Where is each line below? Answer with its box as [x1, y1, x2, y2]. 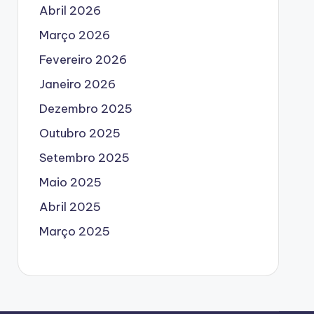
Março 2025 [39, 224, 110, 239]
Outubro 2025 [39, 125, 121, 141]
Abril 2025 [39, 199, 101, 214]
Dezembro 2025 [39, 101, 132, 116]
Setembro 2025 [39, 150, 130, 165]
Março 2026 [39, 27, 110, 43]
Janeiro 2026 [39, 76, 116, 92]
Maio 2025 [39, 175, 102, 190]
